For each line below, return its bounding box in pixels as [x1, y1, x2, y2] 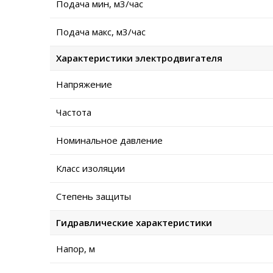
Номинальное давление [56, 134, 163, 147]
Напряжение [56, 78, 112, 91]
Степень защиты [56, 190, 131, 203]
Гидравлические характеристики [56, 216, 212, 229]
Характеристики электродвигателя [56, 52, 222, 65]
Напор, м [56, 243, 95, 255]
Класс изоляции [56, 162, 125, 175]
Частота [56, 106, 91, 119]
